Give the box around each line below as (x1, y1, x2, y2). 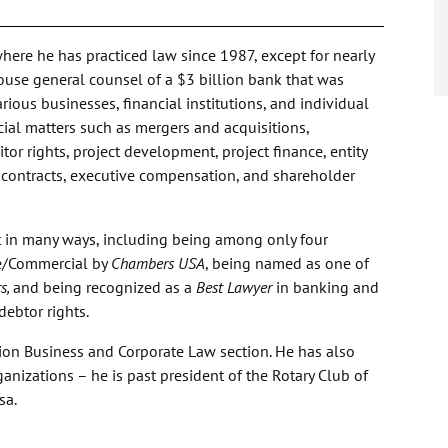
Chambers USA (111, 253, 205, 274)
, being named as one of (205, 253, 369, 274)
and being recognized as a (13, 277, 196, 298)
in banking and (272, 277, 379, 298)
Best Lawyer (196, 277, 272, 298)
